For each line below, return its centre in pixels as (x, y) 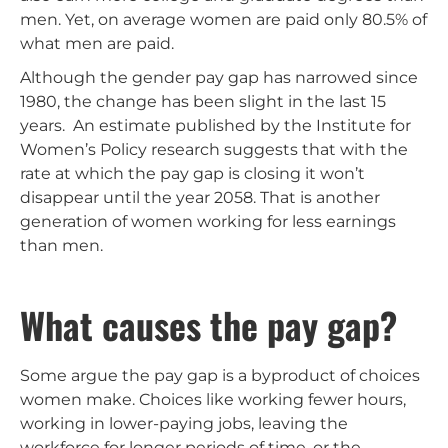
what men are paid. (97, 43)
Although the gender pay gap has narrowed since (219, 77)
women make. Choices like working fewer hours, (213, 399)
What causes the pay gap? (208, 324)
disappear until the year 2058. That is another (200, 197)
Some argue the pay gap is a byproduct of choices (220, 375)
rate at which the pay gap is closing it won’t (192, 173)
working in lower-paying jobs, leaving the (184, 423)
